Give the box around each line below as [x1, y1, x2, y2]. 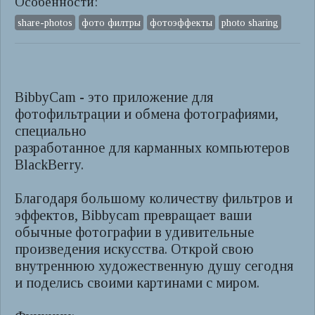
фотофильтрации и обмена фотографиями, [15, 106, 278, 122]
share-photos [18, 17, 72, 28]
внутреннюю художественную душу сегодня [15, 258, 293, 274]
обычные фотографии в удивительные [15, 224, 254, 240]
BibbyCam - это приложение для [15, 89, 213, 105]
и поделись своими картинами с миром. [15, 275, 259, 290]
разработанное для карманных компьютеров [15, 140, 290, 155]
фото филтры [82, 17, 141, 28]
